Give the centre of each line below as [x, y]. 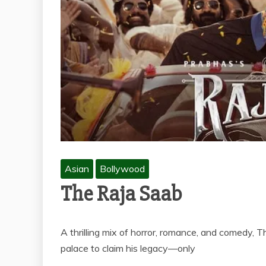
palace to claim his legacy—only [128, 248]
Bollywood [122, 169]
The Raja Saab [121, 194]
